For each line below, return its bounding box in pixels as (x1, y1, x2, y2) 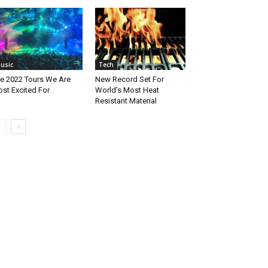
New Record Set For (95, 75, 164, 84)
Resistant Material (95, 96, 157, 106)
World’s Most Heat (95, 86, 159, 95)
